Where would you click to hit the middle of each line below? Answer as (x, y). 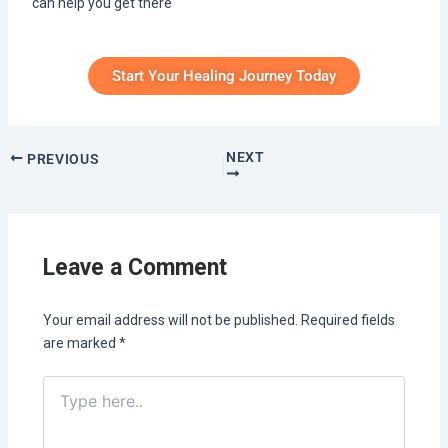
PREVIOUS (61, 158)
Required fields (347, 319)
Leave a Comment (134, 267)
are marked (80, 342)
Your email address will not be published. (170, 319)
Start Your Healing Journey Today (224, 76)
